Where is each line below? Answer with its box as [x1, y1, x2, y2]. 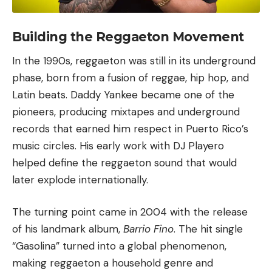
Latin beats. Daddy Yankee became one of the [12, 87, 234, 101]
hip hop [190, 70, 226, 84]
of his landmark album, [12, 222, 123, 236]
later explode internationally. [12, 172, 148, 186]
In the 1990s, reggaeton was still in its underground [12, 53, 256, 67]
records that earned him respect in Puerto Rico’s [12, 121, 248, 135]
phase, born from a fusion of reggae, [12, 70, 190, 84]
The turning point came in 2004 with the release [12, 205, 248, 219]
